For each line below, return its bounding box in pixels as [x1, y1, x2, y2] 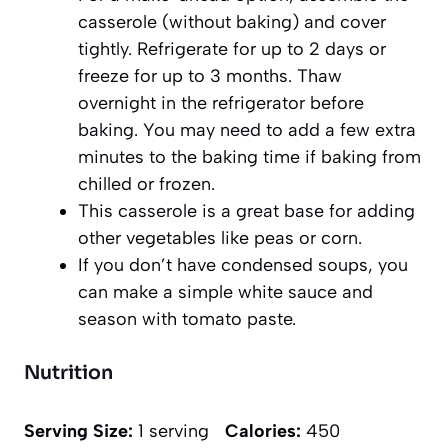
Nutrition [24, 360, 113, 385]
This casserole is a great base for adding [78, 199, 415, 222]
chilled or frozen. [78, 172, 215, 195]
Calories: [225, 419, 301, 442]
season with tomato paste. [78, 307, 296, 330]
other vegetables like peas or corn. [78, 226, 362, 249]
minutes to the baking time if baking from [78, 145, 421, 168]
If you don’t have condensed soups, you [78, 253, 408, 276]
